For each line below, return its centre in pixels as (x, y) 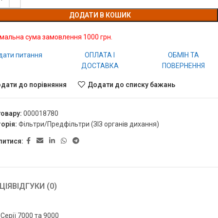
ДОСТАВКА (100, 66)
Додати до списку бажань (131, 84)
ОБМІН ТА (184, 55)
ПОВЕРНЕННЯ (184, 66)
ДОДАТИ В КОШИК (100, 15)
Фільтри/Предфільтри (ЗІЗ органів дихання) (89, 124)
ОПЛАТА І (100, 55)
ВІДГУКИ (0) (35, 186)
